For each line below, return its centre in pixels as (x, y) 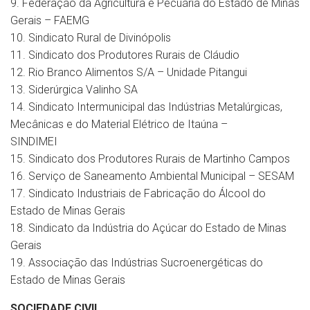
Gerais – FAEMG (50, 20)
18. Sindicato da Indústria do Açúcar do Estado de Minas (148, 228)
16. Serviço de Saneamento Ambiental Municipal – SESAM (152, 176)
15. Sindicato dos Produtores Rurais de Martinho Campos (150, 158)
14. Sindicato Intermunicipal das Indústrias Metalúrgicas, (146, 107)
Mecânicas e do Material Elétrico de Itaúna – (119, 124)
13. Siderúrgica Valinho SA (74, 89)
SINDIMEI (34, 141)
